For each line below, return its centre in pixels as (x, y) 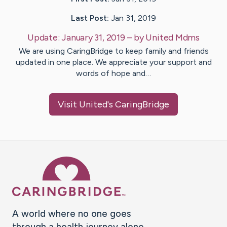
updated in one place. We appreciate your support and (113, 62)
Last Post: (90, 18)
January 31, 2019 (93, 38)
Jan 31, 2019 (134, 18)
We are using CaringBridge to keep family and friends (113, 51)
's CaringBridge (138, 105)
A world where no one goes (71, 214)
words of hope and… (113, 73)
